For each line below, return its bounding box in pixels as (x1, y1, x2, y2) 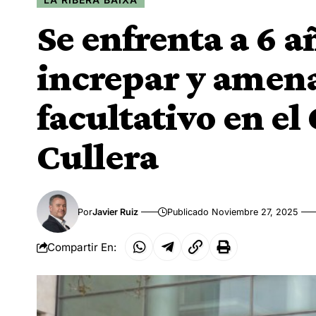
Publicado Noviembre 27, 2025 (167, 206, 299, 217)
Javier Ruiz (92, 206, 139, 217)
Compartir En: (47, 240, 116, 254)
